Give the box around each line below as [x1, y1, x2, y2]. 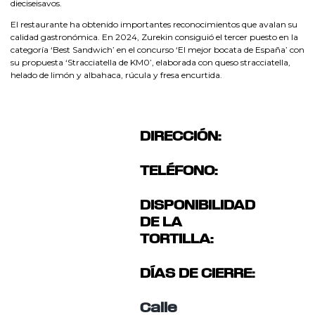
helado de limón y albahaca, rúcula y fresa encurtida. [11, 69, 222, 80]
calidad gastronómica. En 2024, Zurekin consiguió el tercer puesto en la [11, 31, 298, 42]
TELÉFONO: [140, 165, 217, 178]
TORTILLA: [140, 233, 213, 246]
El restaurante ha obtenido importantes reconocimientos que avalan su [11, 18, 297, 30]
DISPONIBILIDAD [140, 199, 255, 212]
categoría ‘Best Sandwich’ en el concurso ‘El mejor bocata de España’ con [11, 44, 304, 55]
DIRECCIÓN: [140, 130, 221, 143]
